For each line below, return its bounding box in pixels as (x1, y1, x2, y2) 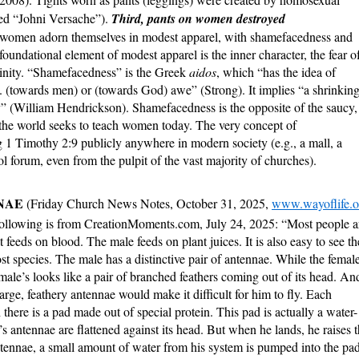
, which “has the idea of (216, 63, 336, 81)
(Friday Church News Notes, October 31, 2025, (26, 195, 272, 212)
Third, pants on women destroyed (111, 10, 285, 28)
